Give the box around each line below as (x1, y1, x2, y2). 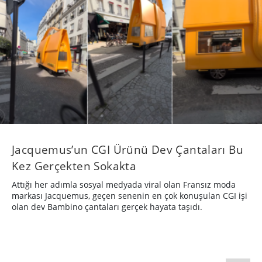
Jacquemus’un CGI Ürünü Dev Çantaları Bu (12, 142, 243, 158)
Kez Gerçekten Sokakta (12, 158, 137, 174)
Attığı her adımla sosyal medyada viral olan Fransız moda (12, 179, 236, 191)
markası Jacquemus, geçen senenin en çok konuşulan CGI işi (12, 190, 247, 202)
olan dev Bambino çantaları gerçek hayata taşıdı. (12, 201, 202, 213)
